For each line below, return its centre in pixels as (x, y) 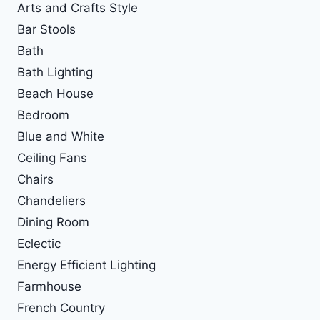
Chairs (35, 180)
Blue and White (61, 137)
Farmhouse (49, 287)
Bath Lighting (55, 72)
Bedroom (43, 115)
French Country (61, 308)
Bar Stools (46, 30)
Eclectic (39, 244)
